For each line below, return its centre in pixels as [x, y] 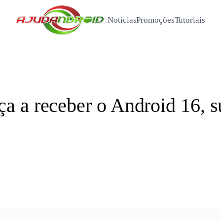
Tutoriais [190, 20]
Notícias [122, 20]
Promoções [155, 20]
